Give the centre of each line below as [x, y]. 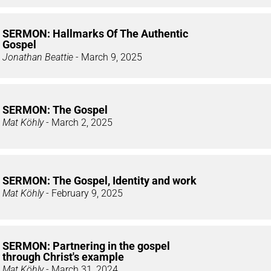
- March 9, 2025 [108, 57]
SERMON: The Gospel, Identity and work [100, 180]
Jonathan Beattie [38, 57]
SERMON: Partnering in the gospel [86, 246]
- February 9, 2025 [83, 193]
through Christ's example [63, 256]
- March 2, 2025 [78, 122]
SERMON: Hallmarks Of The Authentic [95, 33]
